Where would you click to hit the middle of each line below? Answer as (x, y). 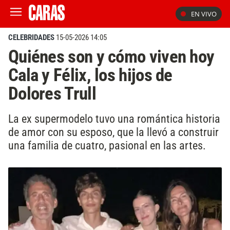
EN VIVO (204, 14)
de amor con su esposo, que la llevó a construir (113, 132)
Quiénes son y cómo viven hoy (111, 56)
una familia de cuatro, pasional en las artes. (107, 145)
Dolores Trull (52, 93)
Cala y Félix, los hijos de (90, 75)
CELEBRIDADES (31, 37)
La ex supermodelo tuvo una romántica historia (114, 118)
